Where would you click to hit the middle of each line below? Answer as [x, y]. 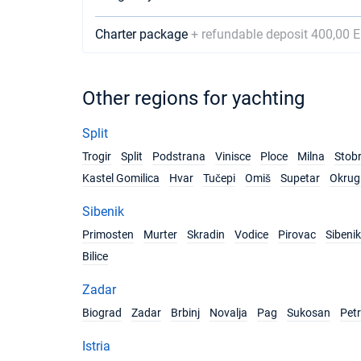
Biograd [102, 313]
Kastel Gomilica [121, 178]
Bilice [95, 256]
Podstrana [179, 156]
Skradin [206, 234]
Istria [96, 346]
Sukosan [309, 313]
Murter [160, 234]
